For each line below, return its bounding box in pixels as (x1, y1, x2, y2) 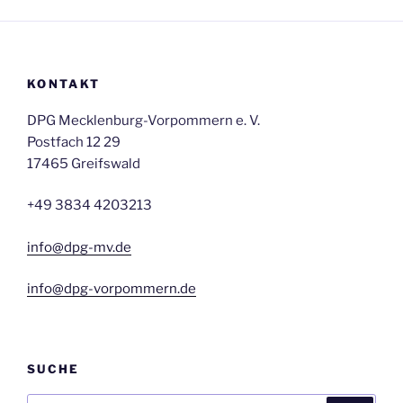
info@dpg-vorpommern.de (27, 281, 196, 298)
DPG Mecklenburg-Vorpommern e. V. (27, 112, 260, 129)
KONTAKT (27, 76, 101, 92)
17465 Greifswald (27, 155, 140, 172)
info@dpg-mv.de (27, 238, 131, 255)
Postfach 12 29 (27, 133, 121, 150)
